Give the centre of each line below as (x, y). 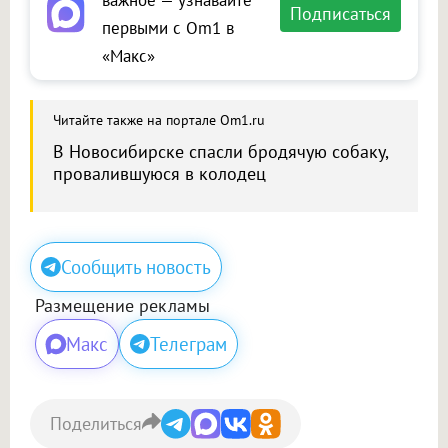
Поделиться (96, 424)
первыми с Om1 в (168, 27)
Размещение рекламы (122, 305)
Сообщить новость (136, 266)
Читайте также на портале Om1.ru (159, 119)
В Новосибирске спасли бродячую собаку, (220, 151)
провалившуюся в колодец (159, 173)
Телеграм (188, 343)
